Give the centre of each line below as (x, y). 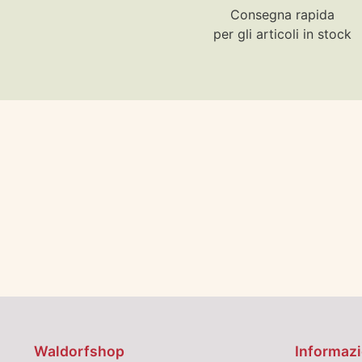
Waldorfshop (79, 351)
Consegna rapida (282, 14)
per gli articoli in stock (282, 34)
